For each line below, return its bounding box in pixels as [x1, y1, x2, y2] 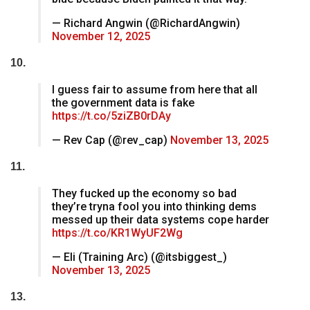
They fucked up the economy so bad [52, 187, 237, 201]
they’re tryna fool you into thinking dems [52, 200, 257, 214]
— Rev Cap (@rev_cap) [52, 134, 170, 147]
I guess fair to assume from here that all [52, 83, 257, 97]
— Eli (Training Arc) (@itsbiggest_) [52, 250, 227, 264]
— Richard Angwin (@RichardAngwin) [52, 17, 240, 30]
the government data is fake [52, 96, 194, 110]
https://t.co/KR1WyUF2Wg [52, 226, 183, 240]
